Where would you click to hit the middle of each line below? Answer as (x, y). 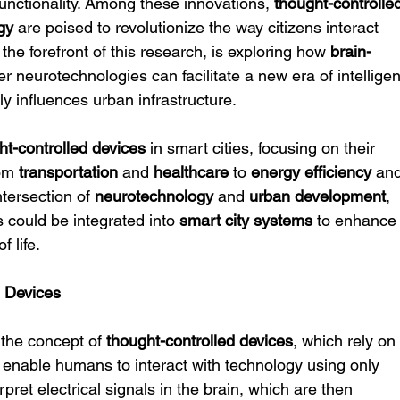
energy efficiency (312, 172)
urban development (318, 196)
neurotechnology (154, 196)
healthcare (192, 172)
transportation (69, 172)
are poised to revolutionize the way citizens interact (199, 27)
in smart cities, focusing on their (263, 148)
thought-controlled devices (200, 341)
